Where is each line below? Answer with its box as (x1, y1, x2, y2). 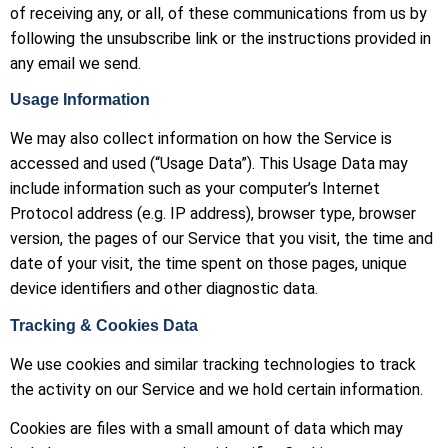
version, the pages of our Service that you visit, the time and (10, 229, 433, 249)
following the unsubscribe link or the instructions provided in (10, 28, 431, 48)
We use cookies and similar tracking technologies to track (10, 354, 416, 374)
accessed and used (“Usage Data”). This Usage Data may (10, 154, 408, 174)
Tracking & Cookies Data (10, 316, 198, 334)
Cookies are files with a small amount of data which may (10, 419, 403, 439)
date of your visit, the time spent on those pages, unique (10, 254, 407, 274)
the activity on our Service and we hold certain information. (10, 379, 423, 399)
